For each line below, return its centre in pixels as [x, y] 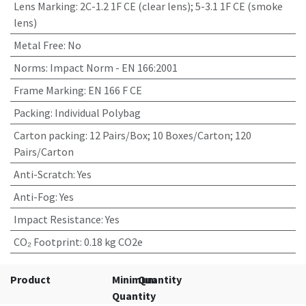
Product [30, 279]
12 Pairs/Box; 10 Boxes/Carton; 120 [170, 135]
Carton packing [49, 135]
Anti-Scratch [43, 174]
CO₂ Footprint [46, 242]
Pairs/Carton [43, 152]
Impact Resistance [57, 219]
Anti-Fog [34, 197]
